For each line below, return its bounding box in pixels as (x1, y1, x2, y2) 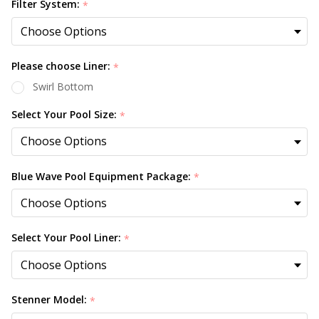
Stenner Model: (11, 293, 90, 306)
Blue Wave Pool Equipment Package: (11, 169, 194, 183)
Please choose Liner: (11, 59, 113, 73)
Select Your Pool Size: (11, 107, 120, 121)
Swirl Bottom (33, 79, 93, 93)
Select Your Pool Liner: (11, 231, 124, 245)
